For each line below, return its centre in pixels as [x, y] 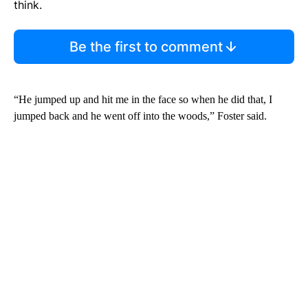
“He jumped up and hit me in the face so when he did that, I [143, 100]
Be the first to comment [146, 47]
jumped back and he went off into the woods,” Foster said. [140, 116]
